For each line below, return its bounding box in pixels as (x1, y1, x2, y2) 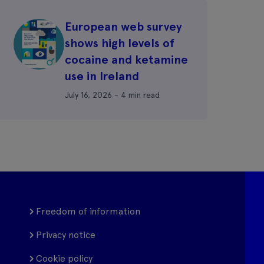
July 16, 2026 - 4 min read (65, 90, 160, 100)
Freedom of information (36, 206, 141, 217)
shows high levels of (65, 36, 174, 50)
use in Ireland (65, 69, 142, 83)
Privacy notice (36, 229, 96, 240)
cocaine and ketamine (65, 52, 188, 67)
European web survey (65, 19, 182, 34)
